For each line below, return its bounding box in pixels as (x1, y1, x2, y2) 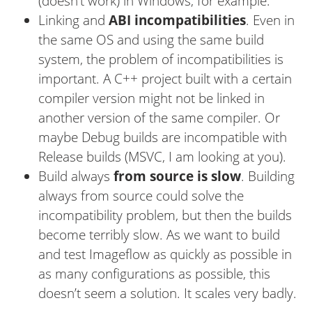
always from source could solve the (38, 186, 244, 205)
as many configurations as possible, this (38, 264, 270, 283)
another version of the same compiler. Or (38, 108, 280, 127)
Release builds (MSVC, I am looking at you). (38, 147, 286, 166)
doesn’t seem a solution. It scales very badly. (38, 283, 297, 302)
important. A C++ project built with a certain (38, 69, 292, 88)
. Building (241, 166, 295, 185)
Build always (38, 166, 114, 185)
